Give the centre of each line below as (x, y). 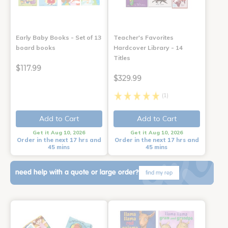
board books (36, 47)
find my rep (159, 173)
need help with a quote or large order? (77, 173)
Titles (122, 58)
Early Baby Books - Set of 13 (59, 37)
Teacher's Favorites (143, 37)
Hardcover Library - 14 (148, 47)
